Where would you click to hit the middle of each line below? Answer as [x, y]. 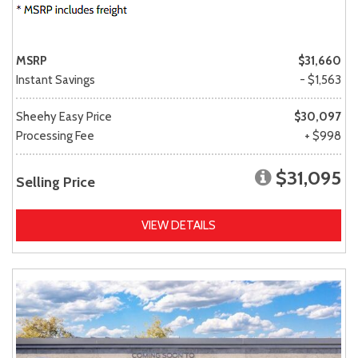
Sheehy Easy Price [64, 117]
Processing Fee [55, 136]
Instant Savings [56, 80]
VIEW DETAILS [179, 226]
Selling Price [56, 183]
